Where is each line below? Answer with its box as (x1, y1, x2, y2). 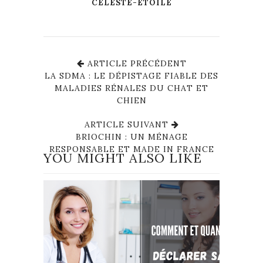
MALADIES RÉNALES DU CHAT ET (55, 82, 208, 93)
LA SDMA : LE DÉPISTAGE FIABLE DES (45, 70, 218, 81)
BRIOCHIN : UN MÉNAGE (75, 131, 188, 142)
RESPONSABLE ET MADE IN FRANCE (49, 143, 214, 154)
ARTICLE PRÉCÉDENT (84, 58, 187, 69)
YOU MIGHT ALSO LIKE (43, 149, 202, 166)
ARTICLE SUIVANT (84, 119, 171, 130)
